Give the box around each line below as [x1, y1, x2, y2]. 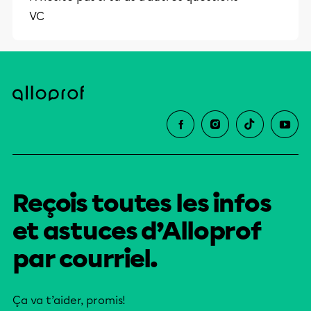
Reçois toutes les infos [12, 189, 271, 218]
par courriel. [12, 244, 158, 274]
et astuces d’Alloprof [12, 217, 262, 246]
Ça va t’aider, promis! [12, 294, 126, 307]
